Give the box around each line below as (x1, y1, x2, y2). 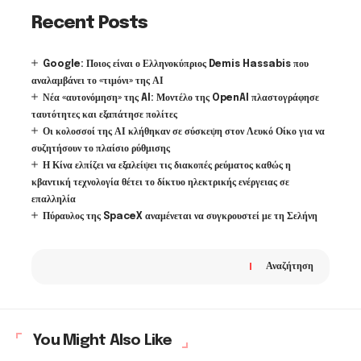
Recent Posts (31, 15, 147, 32)
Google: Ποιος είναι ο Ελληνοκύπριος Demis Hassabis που (43, 59, 309, 69)
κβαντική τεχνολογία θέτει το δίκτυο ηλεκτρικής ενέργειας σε (31, 177, 289, 188)
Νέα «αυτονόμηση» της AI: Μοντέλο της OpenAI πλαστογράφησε (43, 93, 319, 103)
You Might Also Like (32, 332, 172, 348)
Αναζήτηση (266, 260, 313, 272)
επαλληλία (31, 194, 76, 205)
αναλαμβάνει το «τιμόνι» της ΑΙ (31, 76, 164, 86)
